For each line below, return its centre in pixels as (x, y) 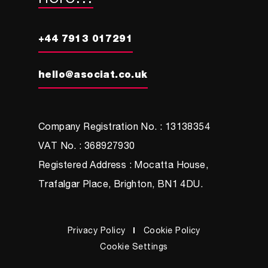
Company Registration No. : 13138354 (124, 128)
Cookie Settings (134, 248)
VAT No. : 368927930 (87, 147)
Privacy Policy (97, 232)
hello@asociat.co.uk (93, 76)
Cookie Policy (172, 232)
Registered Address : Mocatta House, (123, 166)
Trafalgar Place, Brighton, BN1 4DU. (121, 185)
